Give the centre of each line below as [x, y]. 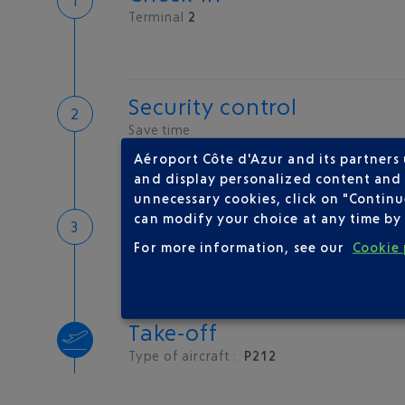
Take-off [173, 333]
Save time [160, 130]
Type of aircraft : [184, 356]
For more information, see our [241, 247]
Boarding [178, 220]
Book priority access [220, 149]
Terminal [156, 17]
